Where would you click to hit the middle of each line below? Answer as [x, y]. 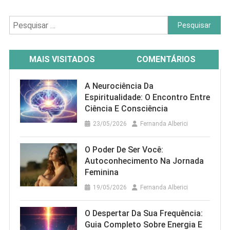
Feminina [101, 172]
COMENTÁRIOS [166, 60]
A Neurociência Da [119, 86]
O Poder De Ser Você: [124, 150]
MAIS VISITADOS [62, 60]
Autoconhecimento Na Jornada [144, 161]
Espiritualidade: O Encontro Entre [147, 98]
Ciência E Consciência [126, 109]
